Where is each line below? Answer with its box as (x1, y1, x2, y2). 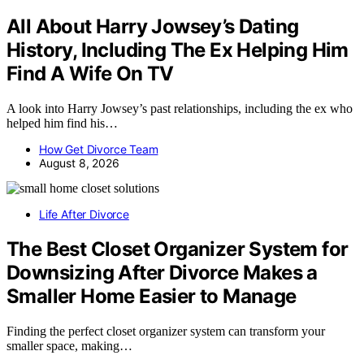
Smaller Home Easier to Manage (6, 284, 297, 308)
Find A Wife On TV (6, 61, 174, 85)
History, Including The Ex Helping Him (6, 37, 349, 62)
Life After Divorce (39, 206, 129, 221)
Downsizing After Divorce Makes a (6, 260, 318, 284)
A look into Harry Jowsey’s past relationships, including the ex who (6, 101, 353, 115)
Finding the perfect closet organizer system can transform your (6, 323, 325, 338)
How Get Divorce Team (39, 141, 158, 156)
